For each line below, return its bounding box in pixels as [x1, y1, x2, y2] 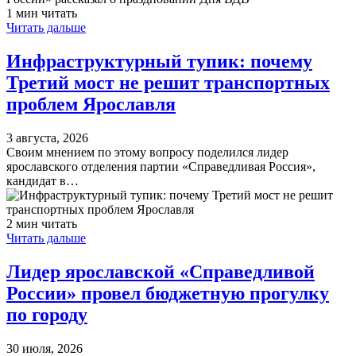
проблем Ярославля [6, 94, 176, 115]
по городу [6, 304, 87, 325]
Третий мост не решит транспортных [6, 72, 330, 94]
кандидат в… [6, 173, 79, 188]
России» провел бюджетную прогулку [6, 282, 329, 304]
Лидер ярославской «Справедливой [6, 261, 315, 282]
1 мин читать [6, 6, 77, 21]
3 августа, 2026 [6, 130, 88, 145]
